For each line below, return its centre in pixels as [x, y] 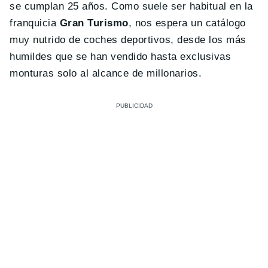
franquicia [35, 23]
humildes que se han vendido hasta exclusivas [121, 57]
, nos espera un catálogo [187, 23]
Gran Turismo [94, 23]
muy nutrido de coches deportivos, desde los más [128, 40]
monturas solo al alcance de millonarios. [106, 74]
